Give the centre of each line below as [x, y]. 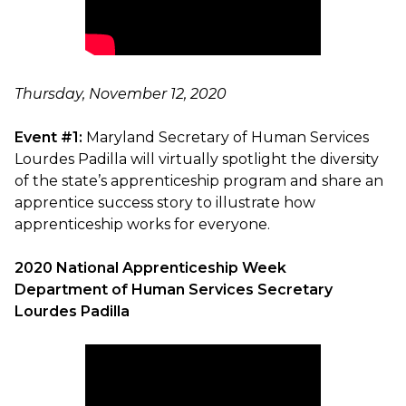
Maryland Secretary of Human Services [226, 138]
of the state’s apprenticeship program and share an [199, 181]
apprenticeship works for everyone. [142, 225]
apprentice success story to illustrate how [165, 203]
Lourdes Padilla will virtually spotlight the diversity [197, 159]
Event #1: [48, 138]
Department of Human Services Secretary [174, 290]
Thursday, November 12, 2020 [121, 94]
